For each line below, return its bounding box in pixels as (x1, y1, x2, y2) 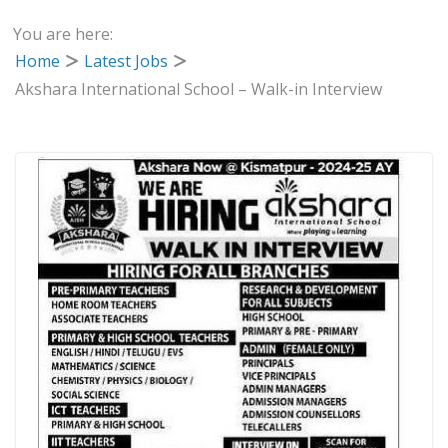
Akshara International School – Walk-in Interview (15, 77, 383, 100)
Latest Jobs (84, 49, 169, 72)
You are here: (13, 22, 114, 45)
